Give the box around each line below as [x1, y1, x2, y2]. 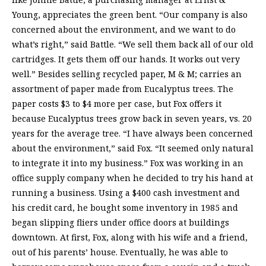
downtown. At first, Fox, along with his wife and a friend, [12, 232, 248, 243]
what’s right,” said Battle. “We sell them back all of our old [12, 39, 254, 50]
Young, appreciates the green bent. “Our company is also [12, 9, 248, 21]
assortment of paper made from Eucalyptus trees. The [12, 83, 233, 95]
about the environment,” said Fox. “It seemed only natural [12, 142, 254, 154]
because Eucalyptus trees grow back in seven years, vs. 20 [12, 113, 252, 125]
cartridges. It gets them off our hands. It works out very [12, 53, 240, 65]
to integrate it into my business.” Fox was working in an [12, 157, 243, 169]
